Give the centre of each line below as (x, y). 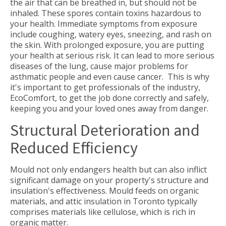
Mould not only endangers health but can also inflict (108, 169)
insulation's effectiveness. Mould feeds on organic (104, 191)
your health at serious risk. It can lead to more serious (112, 55)
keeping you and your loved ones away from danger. (109, 108)
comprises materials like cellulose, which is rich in (103, 212)
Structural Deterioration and (105, 130)
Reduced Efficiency (74, 148)
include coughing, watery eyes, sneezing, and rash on (111, 34)
